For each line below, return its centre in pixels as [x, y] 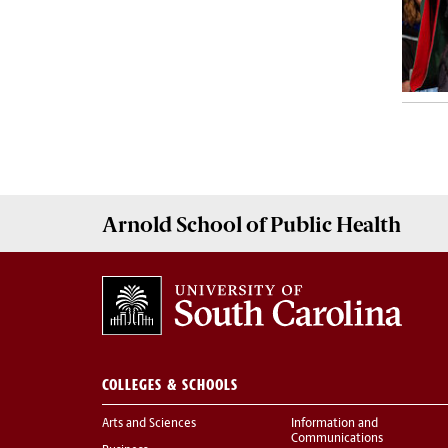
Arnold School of [184, 224]
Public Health [333, 224]
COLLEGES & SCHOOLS [170, 385]
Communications [337, 439]
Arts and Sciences [149, 424]
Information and [334, 424]
